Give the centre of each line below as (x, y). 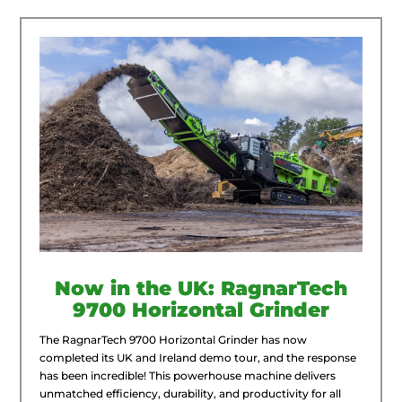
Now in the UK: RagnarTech (201, 288)
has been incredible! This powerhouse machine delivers (188, 375)
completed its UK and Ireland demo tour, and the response (198, 357)
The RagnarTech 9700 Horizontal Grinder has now (174, 339)
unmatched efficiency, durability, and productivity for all (191, 393)
